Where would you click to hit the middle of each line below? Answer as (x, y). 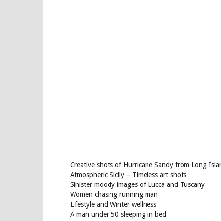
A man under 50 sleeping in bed (118, 214)
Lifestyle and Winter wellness (113, 204)
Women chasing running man (114, 194)
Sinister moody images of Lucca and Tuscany (137, 184)
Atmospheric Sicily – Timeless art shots (128, 175)
